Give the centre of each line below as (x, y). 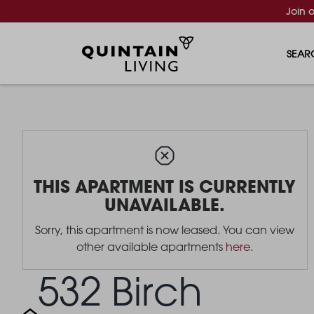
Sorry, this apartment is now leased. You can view (165, 230)
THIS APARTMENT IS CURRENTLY (165, 186)
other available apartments (151, 247)
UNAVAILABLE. (165, 204)
